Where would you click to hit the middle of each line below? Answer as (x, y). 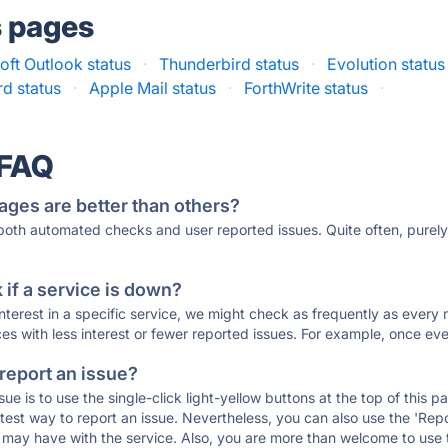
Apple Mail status (153, 88)
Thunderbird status (229, 64)
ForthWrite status (306, 88)
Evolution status (386, 64)
